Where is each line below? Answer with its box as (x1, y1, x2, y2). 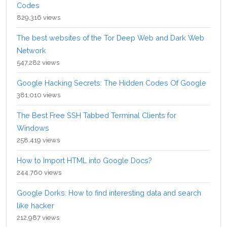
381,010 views (17, 91, 60, 99)
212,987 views (17, 214, 59, 222)
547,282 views (17, 59, 59, 67)
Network (17, 46, 46, 55)
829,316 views (17, 14, 60, 22)
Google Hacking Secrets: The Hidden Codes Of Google (17, 79, 206, 88)
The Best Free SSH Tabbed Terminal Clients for (17, 111, 176, 120)
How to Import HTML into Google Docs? (17, 156, 152, 165)
